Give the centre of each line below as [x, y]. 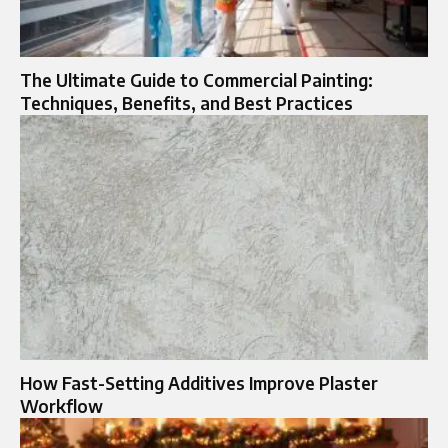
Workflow [61, 405]
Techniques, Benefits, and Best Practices [186, 103]
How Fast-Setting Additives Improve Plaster [199, 382]
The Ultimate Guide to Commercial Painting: [196, 80]
